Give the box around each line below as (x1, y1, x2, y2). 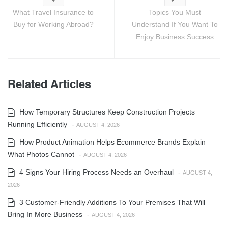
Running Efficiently (8, 120, 67, 129)
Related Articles (8, 75, 91, 92)
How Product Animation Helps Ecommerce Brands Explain (17, 138, 206, 147)
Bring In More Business (8, 210, 82, 219)
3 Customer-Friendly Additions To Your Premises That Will (17, 198, 205, 207)
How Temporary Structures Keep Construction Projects (17, 108, 195, 117)
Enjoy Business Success (136, 33, 214, 41)
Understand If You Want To (132, 20, 218, 29)
